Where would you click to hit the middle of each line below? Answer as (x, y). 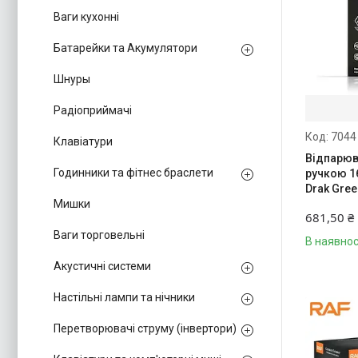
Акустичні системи (102, 266)
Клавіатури (83, 141)
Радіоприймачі (93, 110)
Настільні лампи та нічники (124, 297)
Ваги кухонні (86, 17)
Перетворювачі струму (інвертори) (145, 328)
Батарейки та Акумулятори (125, 48)
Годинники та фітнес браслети (133, 173)
